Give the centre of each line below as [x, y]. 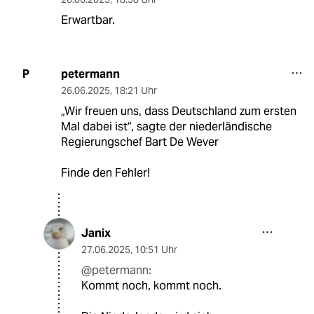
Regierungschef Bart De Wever [139, 142]
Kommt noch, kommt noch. [151, 285]
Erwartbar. [88, 20]
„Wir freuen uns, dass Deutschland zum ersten [178, 111]
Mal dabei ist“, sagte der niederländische [166, 126]
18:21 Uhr [135, 90]
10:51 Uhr [156, 249]
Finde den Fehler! [105, 172]
